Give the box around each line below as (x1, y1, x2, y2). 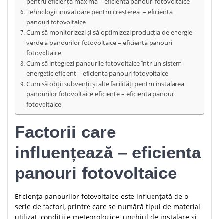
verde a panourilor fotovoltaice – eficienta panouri (26, 38, 172, 47)
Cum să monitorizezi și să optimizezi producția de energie (26, 28, 192, 37)
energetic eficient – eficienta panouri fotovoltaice (26, 69, 168, 78)
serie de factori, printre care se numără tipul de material (15, 202, 200, 212)
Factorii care (15, 122, 116, 142)
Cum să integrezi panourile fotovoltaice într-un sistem (26, 59, 182, 68)
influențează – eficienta (15, 143, 201, 162)
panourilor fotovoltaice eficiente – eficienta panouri (26, 89, 175, 99)
